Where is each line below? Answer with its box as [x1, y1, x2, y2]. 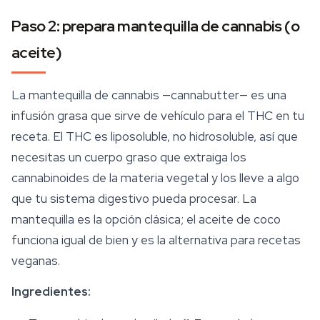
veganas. [11, 253, 60, 269]
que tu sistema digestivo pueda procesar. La [11, 191, 256, 206]
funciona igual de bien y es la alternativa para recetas [11, 232, 301, 248]
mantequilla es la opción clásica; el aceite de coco [11, 211, 281, 227]
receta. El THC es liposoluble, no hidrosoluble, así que [11, 129, 298, 144]
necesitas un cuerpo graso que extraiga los [11, 149, 246, 165]
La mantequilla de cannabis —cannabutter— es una [11, 87, 286, 103]
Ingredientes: [11, 284, 91, 299]
